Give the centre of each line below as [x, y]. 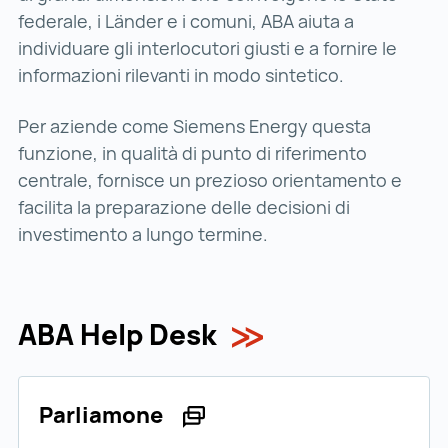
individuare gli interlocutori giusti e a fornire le [207, 48]
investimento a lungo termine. [143, 234]
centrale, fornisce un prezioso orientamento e [210, 180]
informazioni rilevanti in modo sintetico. [183, 75]
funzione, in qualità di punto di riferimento [192, 153]
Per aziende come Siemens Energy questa [194, 126]
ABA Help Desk [117, 334]
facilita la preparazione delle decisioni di [184, 207]
